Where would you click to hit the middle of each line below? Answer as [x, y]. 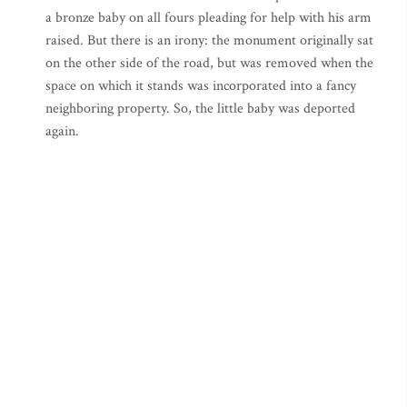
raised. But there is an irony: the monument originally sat [209, 40]
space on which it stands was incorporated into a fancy [201, 86]
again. [62, 131]
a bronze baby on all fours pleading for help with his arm [208, 18]
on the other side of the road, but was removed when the [209, 63]
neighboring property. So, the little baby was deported [200, 109]
